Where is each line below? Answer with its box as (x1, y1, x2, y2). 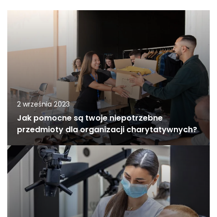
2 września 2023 (17, 99, 70, 109)
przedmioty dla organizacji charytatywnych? (17, 124, 197, 136)
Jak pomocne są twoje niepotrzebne (17, 112, 163, 124)
